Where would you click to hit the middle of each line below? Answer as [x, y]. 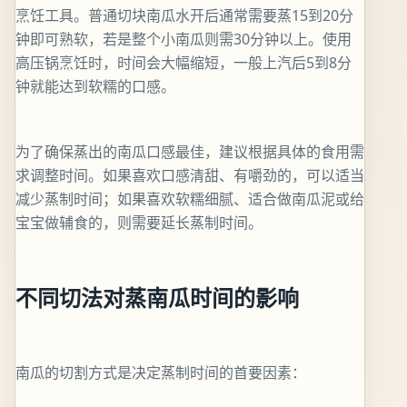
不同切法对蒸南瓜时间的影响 [157, 297]
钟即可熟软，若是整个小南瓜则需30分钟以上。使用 [184, 39]
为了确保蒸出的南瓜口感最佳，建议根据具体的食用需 [190, 152]
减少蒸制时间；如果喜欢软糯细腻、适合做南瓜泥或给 [190, 199]
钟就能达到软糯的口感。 [95, 86]
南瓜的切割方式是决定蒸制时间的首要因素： [161, 372]
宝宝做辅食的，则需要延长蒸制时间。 [139, 223]
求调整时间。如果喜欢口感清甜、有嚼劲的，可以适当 [190, 175]
